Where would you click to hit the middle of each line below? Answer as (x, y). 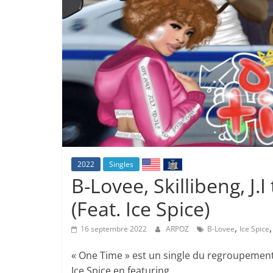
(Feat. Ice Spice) (140, 209)
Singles (121, 165)
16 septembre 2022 (114, 229)
